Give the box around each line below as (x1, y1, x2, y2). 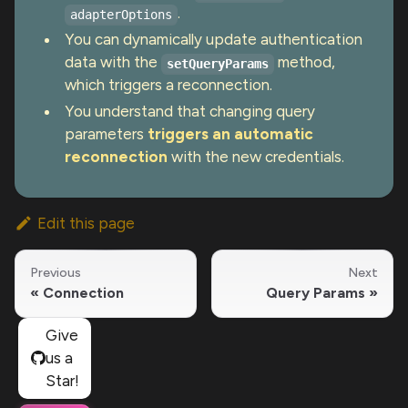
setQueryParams (167, 56, 269, 71)
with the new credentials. (168, 147, 344, 166)
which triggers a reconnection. (65, 75, 272, 94)
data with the (65, 52, 161, 71)
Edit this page (37, 213, 136, 232)
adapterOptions (70, 6, 172, 22)
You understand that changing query (65, 101, 315, 120)
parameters (65, 124, 148, 143)
